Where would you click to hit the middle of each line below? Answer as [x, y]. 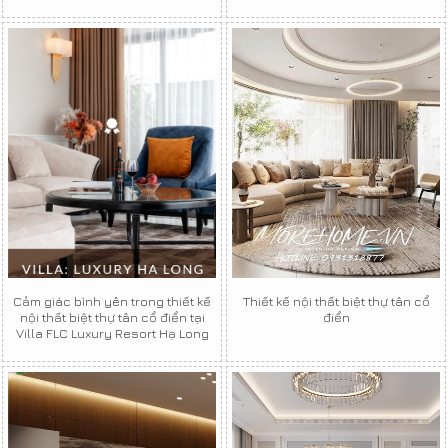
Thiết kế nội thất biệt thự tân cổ [336, 300]
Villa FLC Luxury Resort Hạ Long [112, 332]
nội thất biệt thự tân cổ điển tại [112, 316]
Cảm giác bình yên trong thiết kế [112, 300]
